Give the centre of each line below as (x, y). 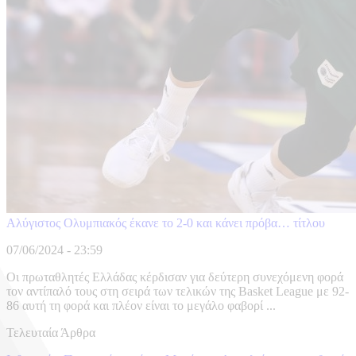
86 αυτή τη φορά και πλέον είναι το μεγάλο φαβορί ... (141, 306)
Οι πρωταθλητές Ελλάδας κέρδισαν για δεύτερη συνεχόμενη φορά (175, 277)
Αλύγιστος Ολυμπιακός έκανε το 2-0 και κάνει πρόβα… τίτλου (166, 223)
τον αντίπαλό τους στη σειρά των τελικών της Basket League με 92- (178, 292)
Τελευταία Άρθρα (51, 333)
